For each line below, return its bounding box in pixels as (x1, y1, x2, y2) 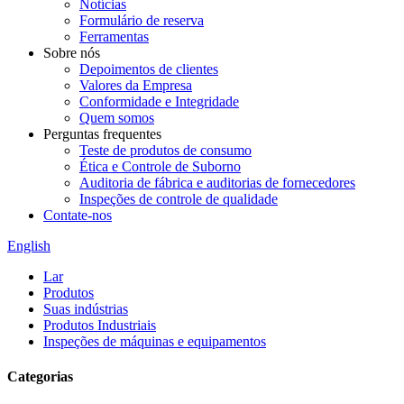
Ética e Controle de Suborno (79, 159, 241, 174)
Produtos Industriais (43, 317, 156, 333)
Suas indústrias (43, 301, 128, 317)
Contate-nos (43, 207, 112, 223)
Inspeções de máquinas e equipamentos (43, 334, 266, 349)
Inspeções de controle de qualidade (79, 191, 278, 207)
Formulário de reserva (79, 13, 204, 28)
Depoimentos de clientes (79, 61, 218, 77)
